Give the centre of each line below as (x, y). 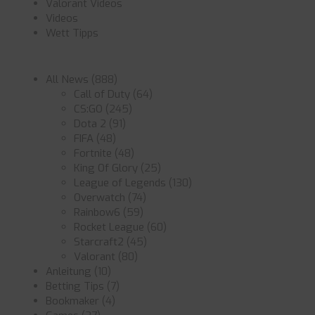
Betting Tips (75, 286)
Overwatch (99, 198)
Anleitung (69, 271)
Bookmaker (72, 301)
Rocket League (109, 227)
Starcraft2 (99, 242)
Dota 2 (90, 124)
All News (67, 79)
